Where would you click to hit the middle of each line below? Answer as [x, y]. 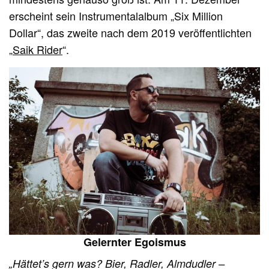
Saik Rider [38, 50]
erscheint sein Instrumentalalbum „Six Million [116, 16]
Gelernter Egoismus [134, 242]
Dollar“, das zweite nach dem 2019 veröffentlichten [131, 33]
